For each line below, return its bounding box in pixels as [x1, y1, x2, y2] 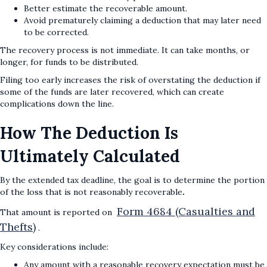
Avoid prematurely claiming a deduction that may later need [24, 15, 261, 26]
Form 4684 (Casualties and [117, 204, 255, 219]
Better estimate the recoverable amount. [24, 3, 187, 14]
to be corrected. [24, 27, 89, 38]
